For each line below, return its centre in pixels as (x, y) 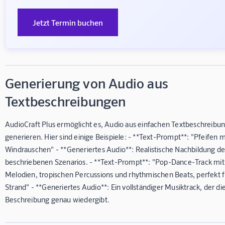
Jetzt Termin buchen (68, 22)
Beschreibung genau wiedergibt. (57, 199)
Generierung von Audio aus (87, 83)
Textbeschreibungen (66, 101)
